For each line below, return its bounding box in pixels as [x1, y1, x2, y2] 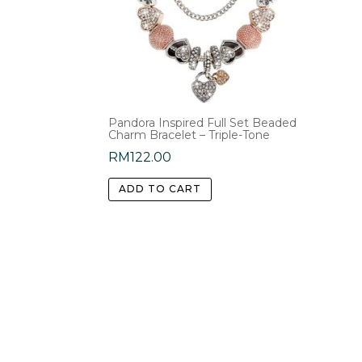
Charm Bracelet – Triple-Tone [108, 127, 271, 142]
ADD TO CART [119, 183, 202, 196]
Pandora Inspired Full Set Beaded [108, 115, 297, 130]
